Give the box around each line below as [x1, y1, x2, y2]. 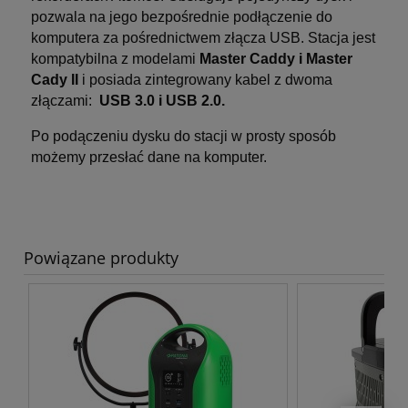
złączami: [31, 92, 99, 108]
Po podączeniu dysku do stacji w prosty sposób [31, 127, 336, 144]
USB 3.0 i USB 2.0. [99, 92, 225, 108]
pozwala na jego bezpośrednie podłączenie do [31, 8, 332, 25]
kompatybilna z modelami [31, 50, 199, 66]
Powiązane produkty [24, 246, 178, 269]
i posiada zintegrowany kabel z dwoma [78, 71, 332, 87]
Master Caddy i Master [199, 50, 352, 66]
